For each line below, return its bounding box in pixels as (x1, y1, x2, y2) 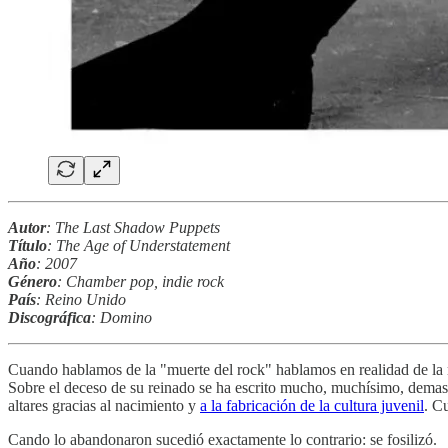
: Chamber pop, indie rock (57, 272, 224, 290)
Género (8, 272, 57, 290)
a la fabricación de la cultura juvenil (200, 396, 424, 414)
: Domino (91, 308, 152, 326)
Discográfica (8, 308, 91, 326)
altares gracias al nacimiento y (8, 396, 200, 414)
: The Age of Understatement (47, 236, 230, 254)
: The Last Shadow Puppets (46, 218, 220, 236)
